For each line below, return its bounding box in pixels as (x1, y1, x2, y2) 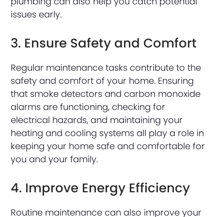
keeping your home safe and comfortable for (11, 140, 205, 153)
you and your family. (11, 153, 98, 166)
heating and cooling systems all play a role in (11, 127, 204, 139)
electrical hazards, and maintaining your (11, 114, 183, 126)
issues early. (11, 8, 62, 21)
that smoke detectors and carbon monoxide (11, 88, 201, 100)
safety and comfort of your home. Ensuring (11, 75, 194, 87)
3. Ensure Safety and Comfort (11, 34, 197, 52)
